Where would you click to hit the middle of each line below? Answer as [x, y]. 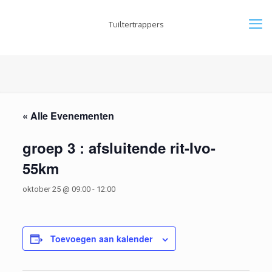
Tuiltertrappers [136, 24]
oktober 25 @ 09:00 [56, 189]
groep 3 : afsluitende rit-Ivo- [119, 148]
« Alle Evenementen [68, 116]
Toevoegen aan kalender [101, 239]
